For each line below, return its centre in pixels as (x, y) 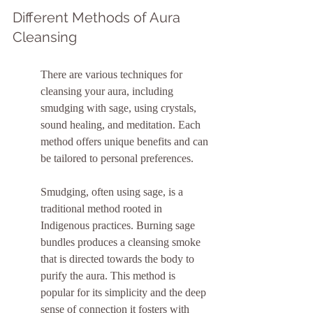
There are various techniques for (113, 75)
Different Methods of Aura (98, 18)
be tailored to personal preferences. (117, 159)
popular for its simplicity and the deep (125, 293)
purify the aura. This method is (109, 276)
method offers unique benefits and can (126, 142)
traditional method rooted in (103, 209)
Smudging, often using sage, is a (113, 192)
